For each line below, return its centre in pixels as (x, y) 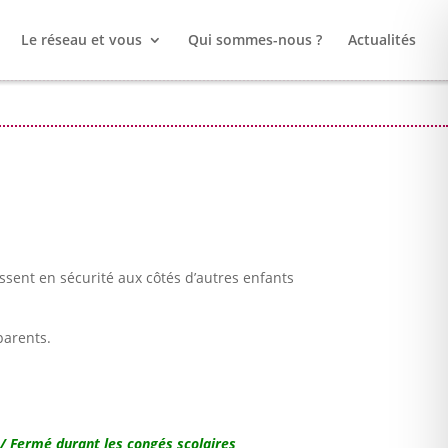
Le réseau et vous (81, 39)
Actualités (382, 39)
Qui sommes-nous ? (255, 39)
